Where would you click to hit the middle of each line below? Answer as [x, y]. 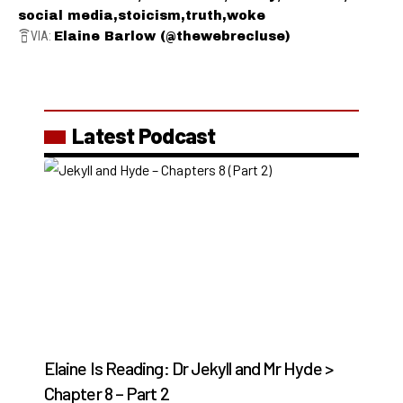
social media [66, 15]
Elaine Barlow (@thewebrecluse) [172, 36]
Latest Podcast [144, 135]
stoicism [149, 15]
